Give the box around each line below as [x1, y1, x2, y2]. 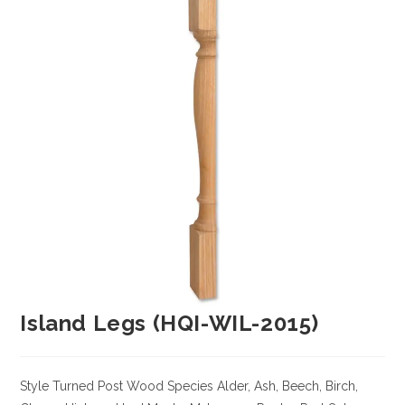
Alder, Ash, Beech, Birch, [213, 379, 359, 394]
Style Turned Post [20, 379, 124, 394]
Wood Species [123, 379, 214, 394]
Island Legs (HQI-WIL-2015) [20, 310, 320, 337]
